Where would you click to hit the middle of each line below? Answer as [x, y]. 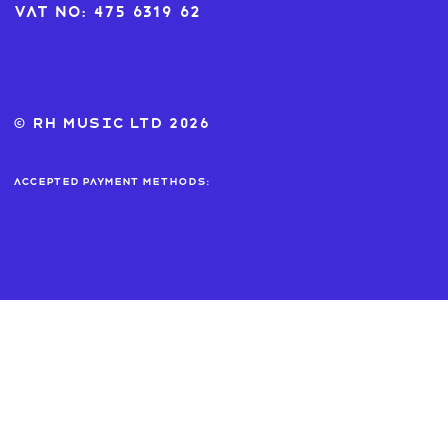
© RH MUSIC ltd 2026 [111, 122]
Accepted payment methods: [113, 181]
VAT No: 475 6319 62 [107, 12]
